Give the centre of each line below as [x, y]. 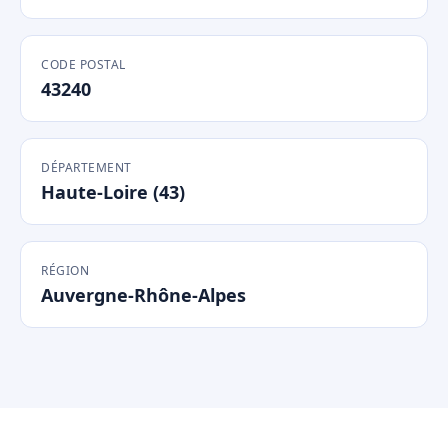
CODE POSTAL [83, 64]
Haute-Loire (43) [113, 192]
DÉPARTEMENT [86, 167]
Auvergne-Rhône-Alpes [143, 295]
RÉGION [65, 270]
